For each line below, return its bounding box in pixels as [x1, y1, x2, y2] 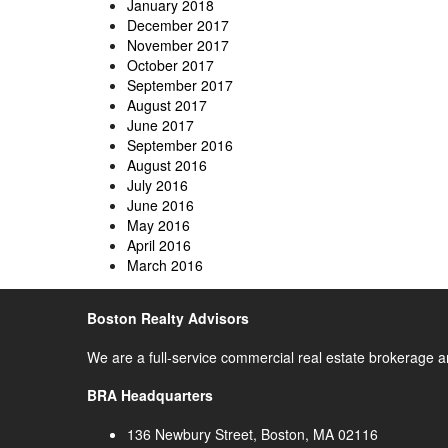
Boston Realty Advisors [87, 308, 249, 328]
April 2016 [127, 235, 191, 256]
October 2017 [127, 55, 214, 76]
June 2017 [127, 115, 194, 136]
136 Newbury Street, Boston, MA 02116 [127, 423, 378, 444]
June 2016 [127, 195, 194, 216]
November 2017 [127, 35, 229, 56]
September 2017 [127, 75, 233, 96]
